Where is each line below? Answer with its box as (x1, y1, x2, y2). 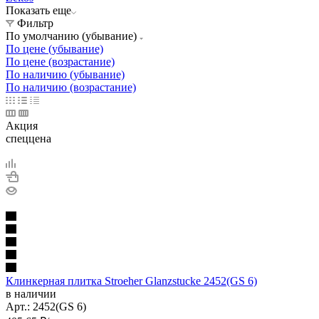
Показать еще (6, 4, 71, 16)
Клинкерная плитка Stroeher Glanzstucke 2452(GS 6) (6, 274, 257, 287)
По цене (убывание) (6, 42, 103, 55)
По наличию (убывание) (6, 68, 125, 80)
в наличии (6, 287, 56, 300)
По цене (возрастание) (6, 55, 115, 68)
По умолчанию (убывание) (6, 29, 140, 42)
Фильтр (17, 16, 53, 29)
